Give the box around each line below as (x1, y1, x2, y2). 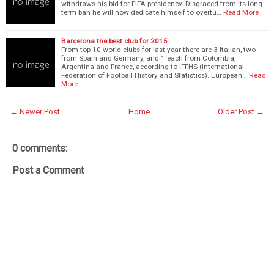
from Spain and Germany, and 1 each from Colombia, (61, 53, 235, 62)
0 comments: (12, 142, 67, 154)
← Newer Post (10, 106, 60, 116)
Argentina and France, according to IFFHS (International (61, 62, 244, 71)
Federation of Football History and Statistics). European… (61, 70, 247, 80)
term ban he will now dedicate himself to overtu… (61, 7, 221, 17)
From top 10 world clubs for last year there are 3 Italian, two (61, 45, 256, 54)
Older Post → (218, 106, 264, 116)
